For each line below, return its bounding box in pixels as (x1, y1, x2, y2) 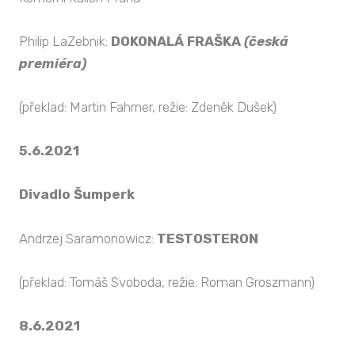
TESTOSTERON (157, 230, 258, 246)
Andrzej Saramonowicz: (19, 230, 157, 246)
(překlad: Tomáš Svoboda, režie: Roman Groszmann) (19, 273, 315, 290)
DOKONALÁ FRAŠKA (111, 32, 241, 49)
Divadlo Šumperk (19, 186, 135, 203)
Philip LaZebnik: (19, 32, 111, 49)
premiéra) (19, 55, 86, 71)
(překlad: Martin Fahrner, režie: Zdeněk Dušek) (19, 99, 277, 116)
